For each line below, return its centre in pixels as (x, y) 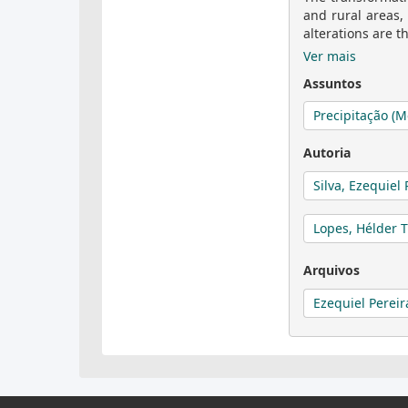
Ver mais (330, 56)
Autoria (327, 153)
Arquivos (331, 270)
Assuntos (332, 83)
